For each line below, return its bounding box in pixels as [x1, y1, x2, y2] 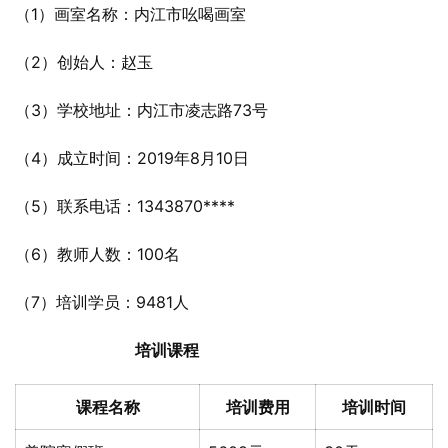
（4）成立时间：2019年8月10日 [15, 148, 249, 168]
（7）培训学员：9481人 [15, 292, 189, 312]
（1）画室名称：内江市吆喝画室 [15, 4, 246, 24]
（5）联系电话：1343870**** [15, 196, 235, 216]
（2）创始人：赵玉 [15, 52, 153, 72]
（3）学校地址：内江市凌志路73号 [15, 100, 268, 120]
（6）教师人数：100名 [15, 244, 180, 264]
